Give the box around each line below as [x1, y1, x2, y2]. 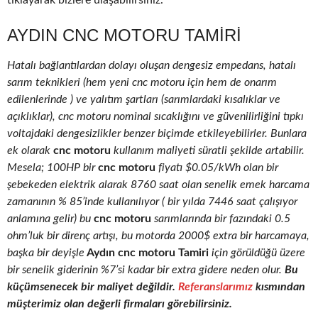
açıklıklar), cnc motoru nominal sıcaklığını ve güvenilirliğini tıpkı [7, 111, 304, 123]
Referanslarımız [178, 281, 253, 293]
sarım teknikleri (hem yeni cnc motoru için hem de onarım [7, 77, 277, 89]
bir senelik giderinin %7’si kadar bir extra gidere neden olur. [7, 264, 285, 276]
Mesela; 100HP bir [7, 162, 95, 174]
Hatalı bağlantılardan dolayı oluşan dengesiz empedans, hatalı [7, 60, 296, 72]
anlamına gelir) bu [7, 213, 94, 225]
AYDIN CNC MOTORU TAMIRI [7, 26, 241, 45]
